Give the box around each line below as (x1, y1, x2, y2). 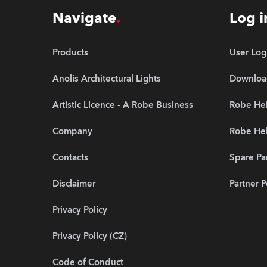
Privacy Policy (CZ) (52, 230, 127, 243)
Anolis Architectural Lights (52, 73, 161, 85)
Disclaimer (52, 178, 95, 190)
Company (52, 125, 92, 138)
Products (52, 46, 88, 59)
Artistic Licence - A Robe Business (52, 99, 193, 111)
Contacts (52, 151, 88, 164)
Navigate (52, 8, 116, 29)
